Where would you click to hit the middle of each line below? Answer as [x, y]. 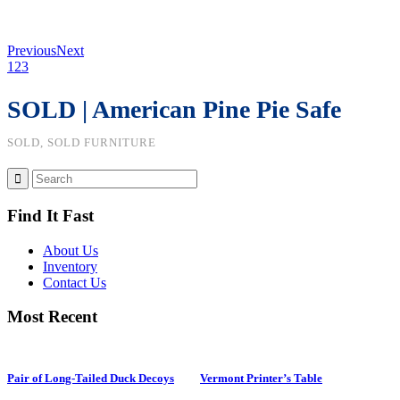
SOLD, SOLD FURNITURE [82, 143]
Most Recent [52, 317]
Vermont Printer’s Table [261, 379]
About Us [71, 250]
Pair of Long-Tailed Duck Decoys [91, 379]
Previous [32, 50]
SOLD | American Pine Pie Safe [174, 110]
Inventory [70, 266]
